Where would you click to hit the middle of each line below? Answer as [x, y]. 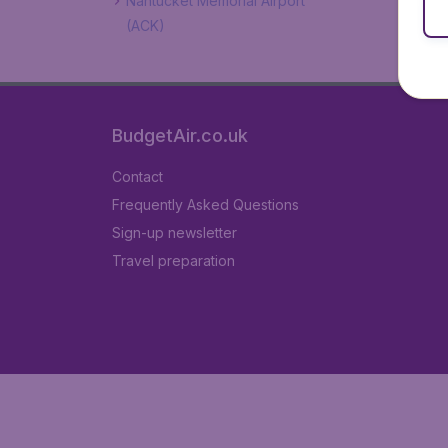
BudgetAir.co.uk [180, 135]
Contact [137, 176]
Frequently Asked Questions [205, 204]
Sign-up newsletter [174, 232]
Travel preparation [173, 260]
